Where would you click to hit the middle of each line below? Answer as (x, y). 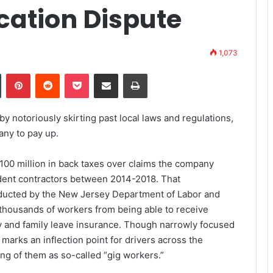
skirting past (90, 118)
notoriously (37, 118)
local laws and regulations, (175, 118)
